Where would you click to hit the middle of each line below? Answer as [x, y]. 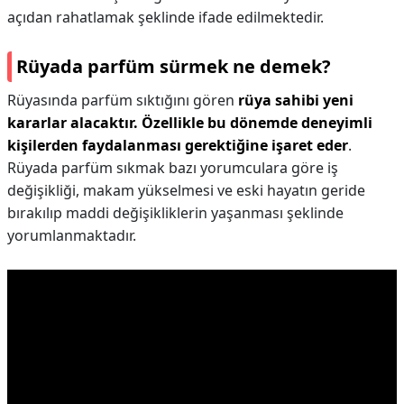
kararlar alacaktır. [73, 123]
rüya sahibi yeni [296, 100]
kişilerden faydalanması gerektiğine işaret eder [178, 145]
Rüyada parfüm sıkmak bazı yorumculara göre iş [173, 168]
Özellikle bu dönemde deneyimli [257, 123]
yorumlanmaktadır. [72, 235]
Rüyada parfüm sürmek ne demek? [174, 66]
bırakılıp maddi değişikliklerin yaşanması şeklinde [175, 213]
